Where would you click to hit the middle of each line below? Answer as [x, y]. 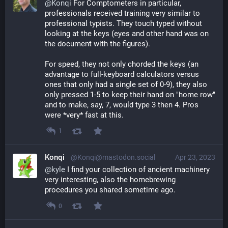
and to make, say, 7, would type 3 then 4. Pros [122, 105]
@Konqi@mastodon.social [113, 158]
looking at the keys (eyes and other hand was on [127, 33]
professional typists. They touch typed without [123, 23]
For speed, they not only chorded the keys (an [122, 64]
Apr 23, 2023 [195, 158]
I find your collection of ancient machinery [137, 170]
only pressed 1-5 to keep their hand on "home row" [130, 94]
